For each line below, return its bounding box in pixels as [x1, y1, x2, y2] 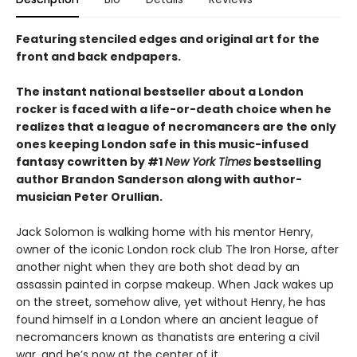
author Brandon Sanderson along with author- [16, 171, 302, 188]
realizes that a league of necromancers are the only [16, 119, 336, 135]
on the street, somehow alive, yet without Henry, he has [16, 294, 326, 311]
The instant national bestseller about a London [16, 84, 304, 100]
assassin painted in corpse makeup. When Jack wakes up [16, 277, 334, 293]
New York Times [165, 154, 251, 171]
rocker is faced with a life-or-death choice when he [16, 101, 331, 118]
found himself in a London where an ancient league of [16, 312, 319, 328]
